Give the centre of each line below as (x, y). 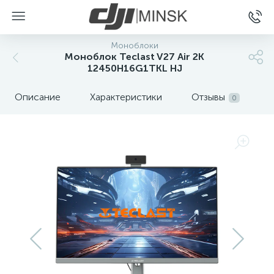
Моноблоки (135, 46)
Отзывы (208, 97)
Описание (38, 97)
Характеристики (126, 97)
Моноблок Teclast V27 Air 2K (135, 57)
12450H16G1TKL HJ (135, 68)
